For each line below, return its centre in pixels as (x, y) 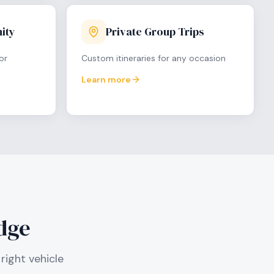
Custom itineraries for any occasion (154, 58)
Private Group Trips (155, 31)
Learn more (106, 80)
